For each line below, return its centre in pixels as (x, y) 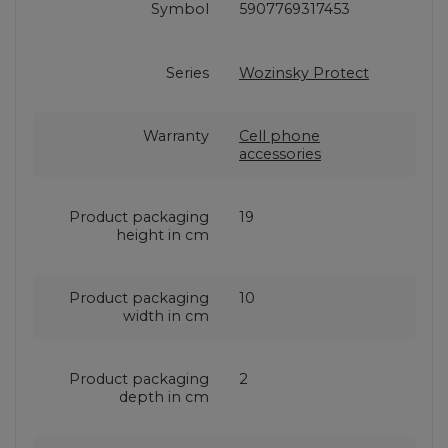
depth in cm (164, 396)
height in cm (162, 234)
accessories (280, 153)
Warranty (176, 135)
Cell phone (279, 135)
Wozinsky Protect (304, 72)
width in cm (166, 315)
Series (187, 72)
